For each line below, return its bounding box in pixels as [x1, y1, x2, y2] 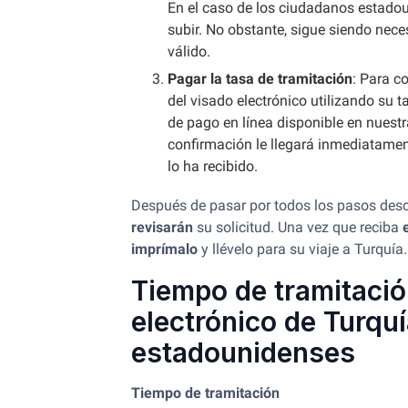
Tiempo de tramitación [131, 384, 280, 402]
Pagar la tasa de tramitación [168, 70, 352, 87]
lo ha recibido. [168, 158, 261, 175]
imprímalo [131, 240, 198, 258]
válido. [168, 43, 210, 60]
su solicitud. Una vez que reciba [193, 219, 403, 236]
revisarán [131, 219, 193, 236]
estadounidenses [131, 336, 355, 369]
